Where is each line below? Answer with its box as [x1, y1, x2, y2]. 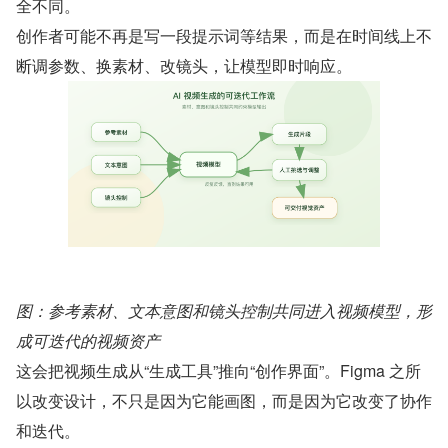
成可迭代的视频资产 [16, 328, 160, 352]
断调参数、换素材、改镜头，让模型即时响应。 [16, 53, 352, 77]
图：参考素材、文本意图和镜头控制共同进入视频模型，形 [16, 298, 432, 322]
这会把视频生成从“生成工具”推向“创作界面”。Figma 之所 [16, 358, 421, 382]
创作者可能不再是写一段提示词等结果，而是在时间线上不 [16, 23, 432, 47]
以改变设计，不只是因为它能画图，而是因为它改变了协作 [16, 388, 432, 412]
